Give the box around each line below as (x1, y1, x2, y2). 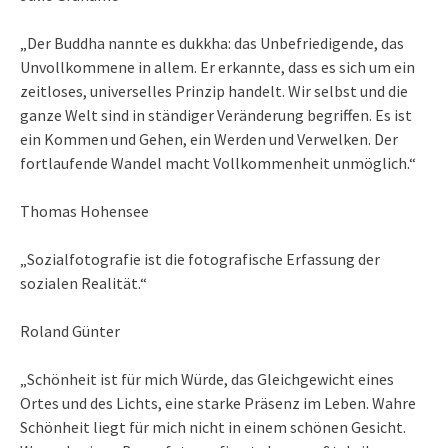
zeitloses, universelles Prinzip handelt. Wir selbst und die (20, 81, 408, 102)
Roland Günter (20, 321, 120, 342)
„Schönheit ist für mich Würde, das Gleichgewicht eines (20, 369, 394, 390)
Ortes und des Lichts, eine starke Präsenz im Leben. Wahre (20, 393, 416, 414)
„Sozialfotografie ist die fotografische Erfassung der (20, 249, 380, 270)
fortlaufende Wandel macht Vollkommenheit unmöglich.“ (20, 153, 416, 174)
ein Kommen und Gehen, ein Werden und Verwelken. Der (20, 129, 398, 150)
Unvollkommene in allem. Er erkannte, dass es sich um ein (20, 57, 415, 78)
